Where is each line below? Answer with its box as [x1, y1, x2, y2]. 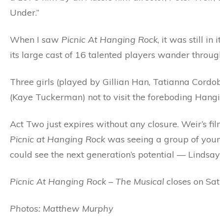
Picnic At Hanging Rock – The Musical [10, 176, 166, 188]
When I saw [10, 34, 61, 46]
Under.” [10, 7, 39, 19]
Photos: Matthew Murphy [10, 203, 113, 215]
